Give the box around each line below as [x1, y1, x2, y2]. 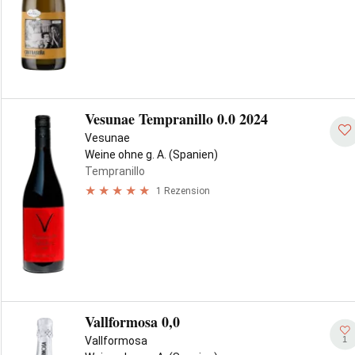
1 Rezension [156, 185, 210, 197]
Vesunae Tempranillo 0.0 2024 [85, 109, 268, 129]
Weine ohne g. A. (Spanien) [85, 148, 218, 161]
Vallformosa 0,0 [85, 311, 180, 332]
